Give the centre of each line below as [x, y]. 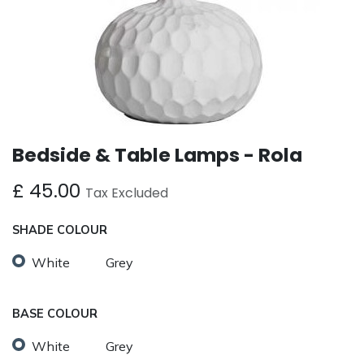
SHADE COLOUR [60, 230]
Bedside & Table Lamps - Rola [157, 155]
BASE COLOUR [55, 314]
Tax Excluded [127, 193]
